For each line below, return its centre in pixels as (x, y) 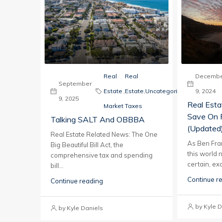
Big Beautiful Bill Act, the (87, 145)
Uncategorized (167, 91)
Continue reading (77, 181)
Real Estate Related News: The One (104, 135)
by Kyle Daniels (81, 208)
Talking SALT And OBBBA (98, 120)
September (75, 84)
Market (113, 106)
